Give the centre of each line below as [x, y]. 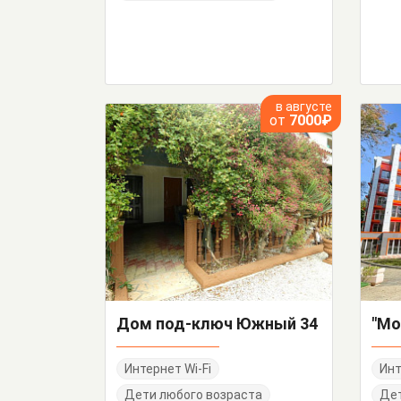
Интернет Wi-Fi [168, 369]
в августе [304, 107]
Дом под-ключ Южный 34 [217, 324]
